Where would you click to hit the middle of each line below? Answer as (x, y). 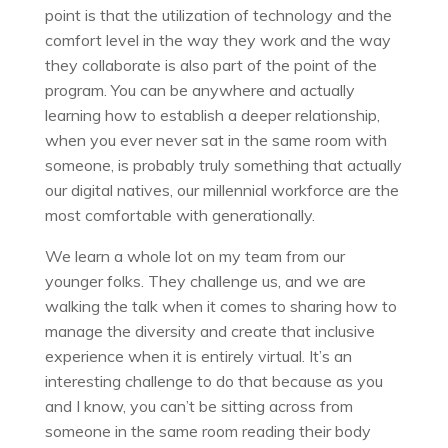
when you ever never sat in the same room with (215, 139)
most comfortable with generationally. (179, 214)
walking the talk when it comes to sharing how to (220, 305)
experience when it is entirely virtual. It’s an (198, 355)
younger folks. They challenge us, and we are (205, 280)
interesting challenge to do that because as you (213, 380)
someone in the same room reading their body (207, 430)
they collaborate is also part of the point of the (210, 64)
